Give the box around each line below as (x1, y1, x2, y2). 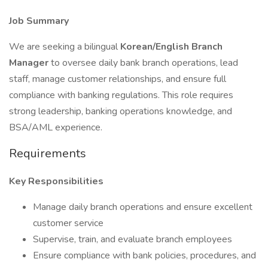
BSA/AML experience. (9, 121, 102, 134)
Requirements (9, 145, 86, 162)
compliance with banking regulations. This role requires (9, 89, 233, 102)
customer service (33, 217, 103, 230)
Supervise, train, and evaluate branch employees (33, 233, 232, 246)
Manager (9, 56, 51, 69)
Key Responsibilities (9, 175, 103, 188)
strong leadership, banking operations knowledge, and (9, 105, 232, 118)
